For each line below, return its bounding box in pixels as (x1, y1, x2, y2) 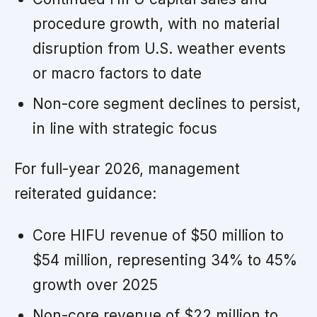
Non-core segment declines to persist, (32, 94, 301, 113)
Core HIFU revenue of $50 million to (32, 226, 284, 244)
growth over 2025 (32, 275, 158, 294)
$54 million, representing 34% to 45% (32, 250, 297, 269)
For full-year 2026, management (14, 159, 240, 178)
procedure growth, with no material (32, 14, 279, 33)
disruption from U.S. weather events (32, 39, 286, 57)
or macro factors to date (32, 64, 202, 82)
